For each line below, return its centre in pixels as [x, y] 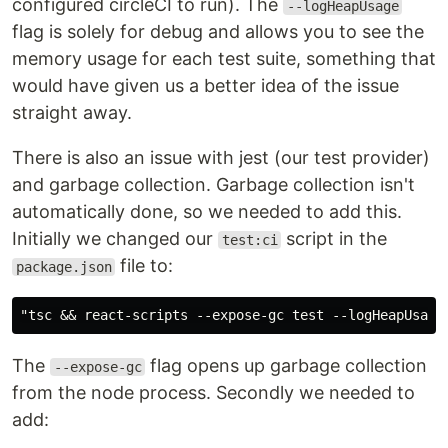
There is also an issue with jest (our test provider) [221, 157]
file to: [144, 265]
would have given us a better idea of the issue [205, 85]
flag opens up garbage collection [286, 365]
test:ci [249, 240]
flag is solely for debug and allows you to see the [218, 31]
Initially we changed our [115, 238]
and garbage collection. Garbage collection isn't [213, 184]
